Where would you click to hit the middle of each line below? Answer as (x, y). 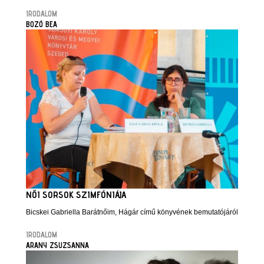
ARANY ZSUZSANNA (57, 245)
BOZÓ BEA (42, 24)
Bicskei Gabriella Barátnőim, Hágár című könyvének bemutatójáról (132, 212)
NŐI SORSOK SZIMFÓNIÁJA (76, 195)
